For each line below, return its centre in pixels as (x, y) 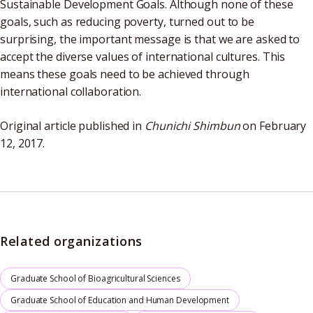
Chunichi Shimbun (192, 126)
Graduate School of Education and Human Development (120, 300)
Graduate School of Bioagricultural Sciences (95, 279)
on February (273, 126)
